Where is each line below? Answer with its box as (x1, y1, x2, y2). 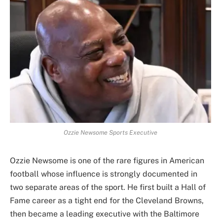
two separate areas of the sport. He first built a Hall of (10, 182, 206, 192)
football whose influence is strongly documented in (10, 169, 197, 179)
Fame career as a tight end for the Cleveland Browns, (10, 195, 204, 205)
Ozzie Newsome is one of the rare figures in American (10, 155, 204, 165)
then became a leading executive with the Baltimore (10, 209, 199, 219)
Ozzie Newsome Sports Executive (64, 128, 157, 136)
